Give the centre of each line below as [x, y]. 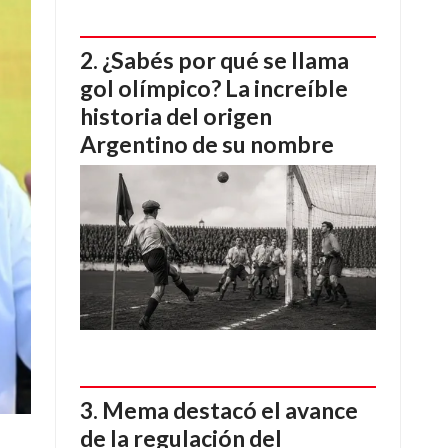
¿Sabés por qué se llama [225, 59]
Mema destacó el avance [230, 410]
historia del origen [176, 115]
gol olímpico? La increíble [214, 87]
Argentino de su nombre [207, 143]
